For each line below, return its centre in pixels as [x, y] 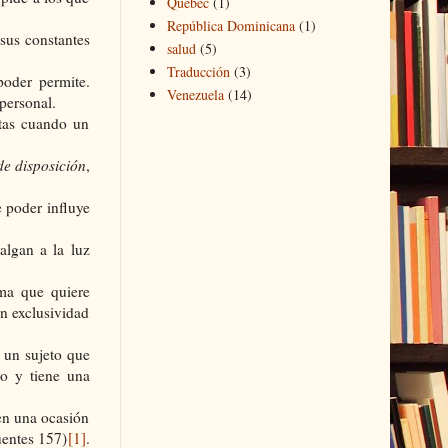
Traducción [198, 72]
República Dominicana [231, 26]
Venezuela [195, 95]
